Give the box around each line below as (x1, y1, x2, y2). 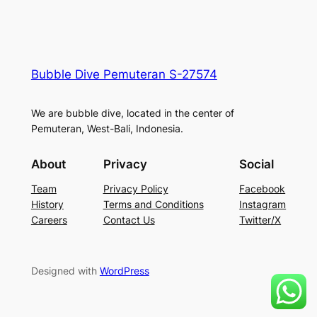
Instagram (239, 197, 287, 210)
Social (239, 156, 275, 171)
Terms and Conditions (103, 197, 204, 210)
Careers (30, 213, 67, 226)
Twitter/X (239, 213, 282, 226)
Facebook (239, 182, 286, 195)
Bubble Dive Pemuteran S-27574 (30, 67, 217, 82)
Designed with (30, 264, 100, 277)
